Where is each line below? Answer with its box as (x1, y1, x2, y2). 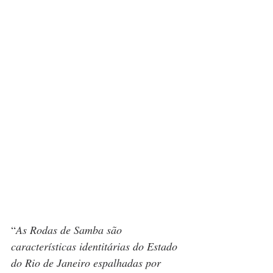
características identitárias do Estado (11, 239, 180, 254)
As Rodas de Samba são (16, 222, 125, 238)
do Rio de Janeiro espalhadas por (11, 255, 164, 271)
